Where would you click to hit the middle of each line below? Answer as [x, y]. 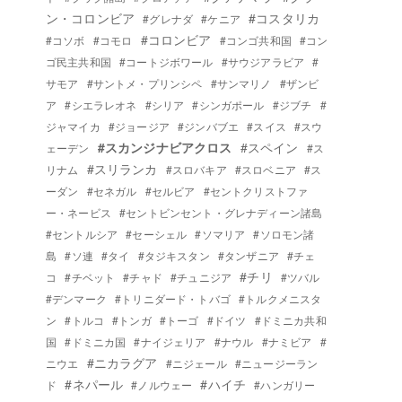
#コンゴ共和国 [255, 40]
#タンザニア [248, 255]
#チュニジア [201, 277]
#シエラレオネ [101, 105]
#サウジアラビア [263, 61]
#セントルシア [82, 234]
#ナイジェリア [170, 341]
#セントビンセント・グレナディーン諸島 [221, 212]
